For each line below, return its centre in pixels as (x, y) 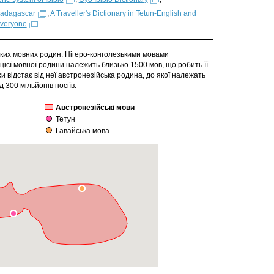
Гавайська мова (83, 131)
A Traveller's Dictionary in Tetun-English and (123, 13)
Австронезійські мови (95, 108)
